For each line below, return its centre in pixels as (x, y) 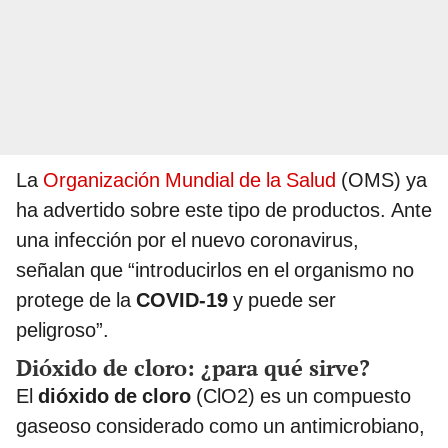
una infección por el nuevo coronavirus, (187, 240)
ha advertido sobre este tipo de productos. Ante (224, 210)
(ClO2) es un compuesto (301, 396)
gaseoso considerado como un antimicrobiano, (220, 426)
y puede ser (282, 300)
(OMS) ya (381, 180)
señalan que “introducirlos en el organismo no (215, 270)
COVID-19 (179, 300)
